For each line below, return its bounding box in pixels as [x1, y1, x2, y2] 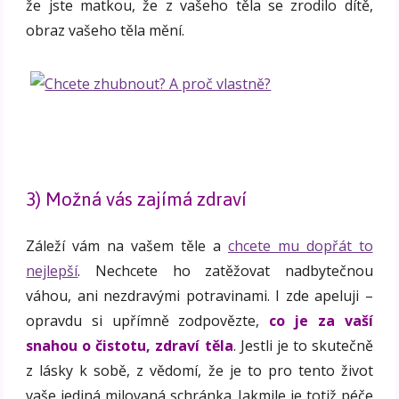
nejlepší [26, 260, 78, 281]
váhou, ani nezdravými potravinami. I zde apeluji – [26, 285, 373, 305]
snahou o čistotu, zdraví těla [26, 335, 233, 355]
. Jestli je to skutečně [232, 335, 373, 355]
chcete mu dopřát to [227, 235, 373, 256]
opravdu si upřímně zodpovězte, [26, 310, 269, 330]
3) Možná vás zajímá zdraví [26, 180, 248, 217]
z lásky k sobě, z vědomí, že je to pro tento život [26, 360, 373, 380]
